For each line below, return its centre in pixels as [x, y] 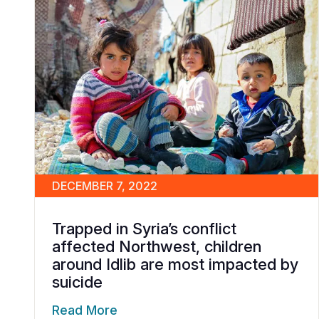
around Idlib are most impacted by [175, 264]
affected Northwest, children [157, 246]
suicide [77, 282]
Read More [85, 310]
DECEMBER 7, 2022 [105, 185]
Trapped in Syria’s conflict [144, 228]
